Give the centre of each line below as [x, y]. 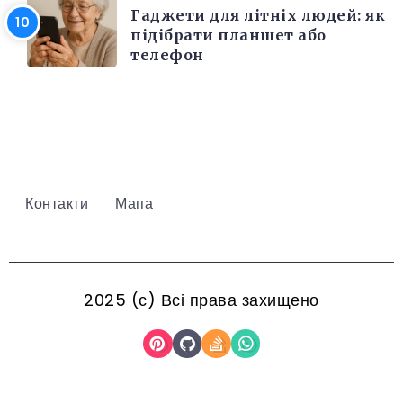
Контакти [57, 203]
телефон [167, 54]
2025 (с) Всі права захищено [201, 300]
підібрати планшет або [228, 35]
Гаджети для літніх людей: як [258, 15]
